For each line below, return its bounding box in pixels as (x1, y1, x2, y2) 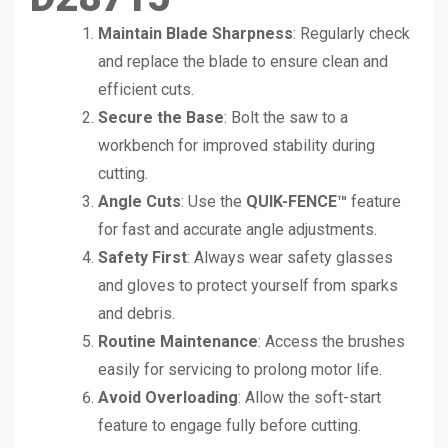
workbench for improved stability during (98, 135, 375, 155)
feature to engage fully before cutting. (98, 415, 361, 435)
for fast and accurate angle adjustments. (98, 219, 377, 239)
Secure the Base (98, 107, 224, 127)
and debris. (98, 303, 175, 323)
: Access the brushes (258, 331, 405, 351)
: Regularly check (293, 23, 410, 43)
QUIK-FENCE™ (246, 191, 347, 211)
